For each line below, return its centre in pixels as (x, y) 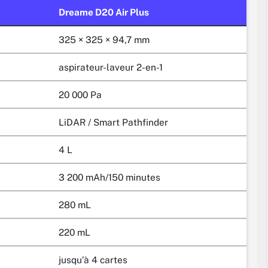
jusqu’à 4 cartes (93, 259)
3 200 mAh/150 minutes (109, 177)
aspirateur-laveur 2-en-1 (111, 67)
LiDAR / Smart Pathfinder (113, 122)
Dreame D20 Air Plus (104, 12)
